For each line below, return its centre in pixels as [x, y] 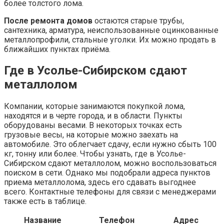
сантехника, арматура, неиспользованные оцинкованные [111, 30]
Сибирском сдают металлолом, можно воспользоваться [110, 163]
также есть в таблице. [45, 201]
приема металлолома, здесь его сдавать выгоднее [100, 182]
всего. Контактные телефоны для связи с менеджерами [110, 192]
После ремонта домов [48, 20]
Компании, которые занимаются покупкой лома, [94, 106]
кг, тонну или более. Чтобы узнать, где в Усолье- [95, 154]
